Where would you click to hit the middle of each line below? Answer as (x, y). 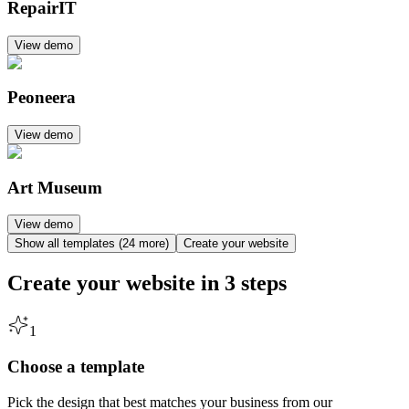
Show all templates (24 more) (92, 244)
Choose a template (76, 367)
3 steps (256, 283)
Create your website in (113, 283)
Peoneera (42, 98)
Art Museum (55, 187)
